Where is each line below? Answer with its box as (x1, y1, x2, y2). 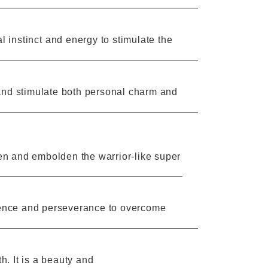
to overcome (108, 203, 166, 214)
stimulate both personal (16, 86, 126, 97)
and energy (45, 35, 98, 45)
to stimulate (100, 35, 156, 45)
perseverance (42, 203, 106, 214)
